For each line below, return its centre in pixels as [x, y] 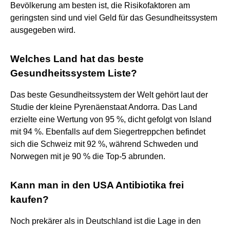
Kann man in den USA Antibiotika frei [97, 185]
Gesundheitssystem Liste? [74, 73]
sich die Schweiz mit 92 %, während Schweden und [104, 144]
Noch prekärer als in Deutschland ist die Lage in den [106, 221]
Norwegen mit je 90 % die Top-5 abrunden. [88, 156]
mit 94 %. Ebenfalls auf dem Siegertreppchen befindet [108, 131]
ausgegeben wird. [43, 30]
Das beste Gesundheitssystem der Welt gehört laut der [109, 94]
